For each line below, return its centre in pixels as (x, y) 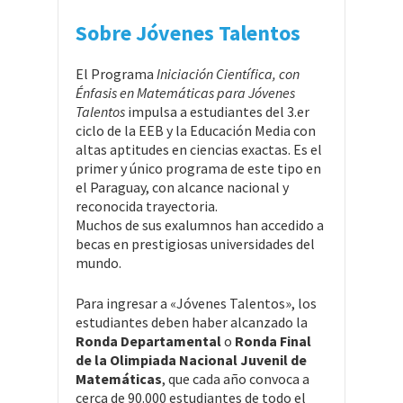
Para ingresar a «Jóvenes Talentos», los (196, 303)
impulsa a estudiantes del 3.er (217, 111)
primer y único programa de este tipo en (198, 168)
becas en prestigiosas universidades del (195, 243)
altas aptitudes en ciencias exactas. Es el (199, 149)
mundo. (99, 262)
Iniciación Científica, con (228, 73)
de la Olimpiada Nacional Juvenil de (191, 359)
